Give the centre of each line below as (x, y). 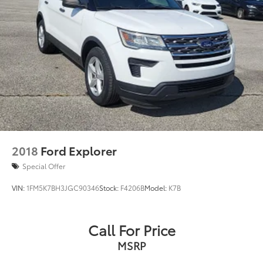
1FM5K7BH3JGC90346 (63, 188)
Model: (156, 188)
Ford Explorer (79, 151)
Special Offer (44, 166)
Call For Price (131, 230)
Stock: (110, 188)
